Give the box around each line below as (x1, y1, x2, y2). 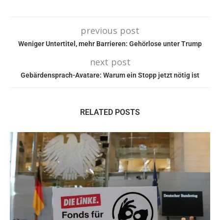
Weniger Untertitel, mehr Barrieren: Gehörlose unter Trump (18, 40, 202, 48)
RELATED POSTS (80, 108, 140, 117)
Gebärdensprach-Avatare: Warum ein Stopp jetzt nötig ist (21, 71, 199, 80)
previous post (81, 25, 139, 37)
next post (89, 56, 131, 68)
